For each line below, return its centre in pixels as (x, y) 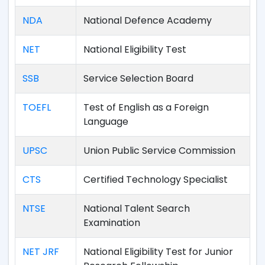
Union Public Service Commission (159, 151)
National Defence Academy (148, 20)
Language (106, 122)
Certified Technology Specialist (156, 180)
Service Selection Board (138, 78)
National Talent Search (137, 209)
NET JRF (41, 252)
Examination (112, 223)
